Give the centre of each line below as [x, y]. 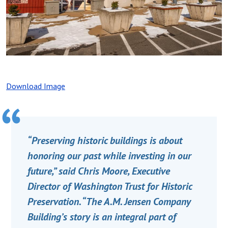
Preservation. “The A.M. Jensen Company [109, 201]
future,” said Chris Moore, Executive [99, 171]
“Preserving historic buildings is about [105, 140]
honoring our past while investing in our [109, 155]
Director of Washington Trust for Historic [110, 186]
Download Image [36, 86]
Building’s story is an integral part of [102, 217]
